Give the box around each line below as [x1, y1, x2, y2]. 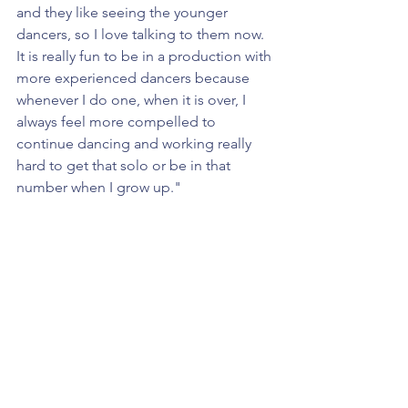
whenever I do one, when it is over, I [16, 91, 250, 109]
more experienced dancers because [16, 69, 253, 87]
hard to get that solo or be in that [16, 157, 234, 175]
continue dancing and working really [16, 135, 255, 153]
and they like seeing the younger [16, 4, 231, 22]
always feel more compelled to [16, 113, 219, 131]
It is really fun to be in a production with [16, 47, 275, 66]
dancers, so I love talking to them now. [16, 25, 268, 44]
